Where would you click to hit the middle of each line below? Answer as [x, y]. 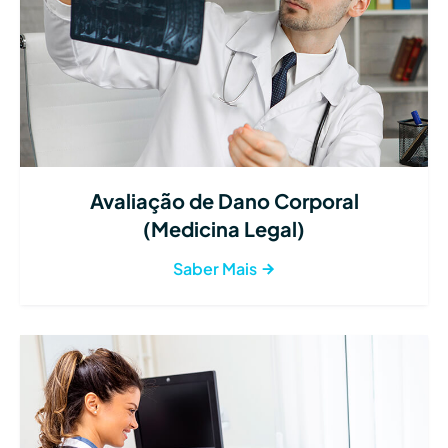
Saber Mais [216, 269]
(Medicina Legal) [224, 229]
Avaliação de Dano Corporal [224, 201]
